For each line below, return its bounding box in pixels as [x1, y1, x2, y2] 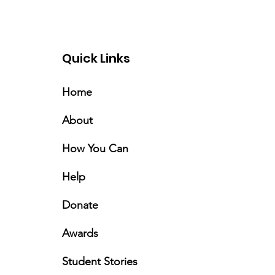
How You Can [62, 142, 129, 155]
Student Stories [62, 255, 138, 268]
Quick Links [62, 50, 131, 67]
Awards [62, 227, 99, 240]
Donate [62, 198, 99, 212]
